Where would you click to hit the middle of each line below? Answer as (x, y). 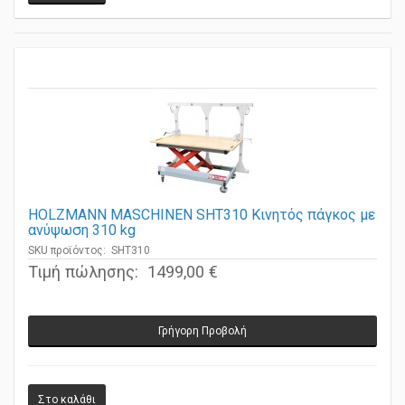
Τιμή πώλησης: (85, 282)
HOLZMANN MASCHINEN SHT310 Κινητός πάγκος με (202, 225)
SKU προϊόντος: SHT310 (89, 261)
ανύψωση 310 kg (82, 240)
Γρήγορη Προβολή (202, 341)
